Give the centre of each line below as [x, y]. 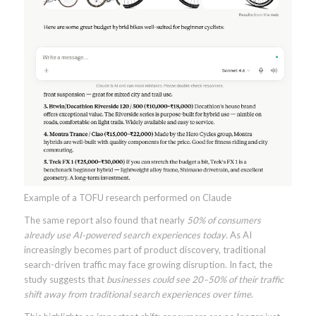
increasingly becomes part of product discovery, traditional [145, 249]
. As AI [238, 235]
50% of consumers [224, 220]
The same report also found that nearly [105, 220]
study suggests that [65, 279]
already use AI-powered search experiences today [124, 235]
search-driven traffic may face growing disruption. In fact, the [148, 264]
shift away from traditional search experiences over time [137, 294]
